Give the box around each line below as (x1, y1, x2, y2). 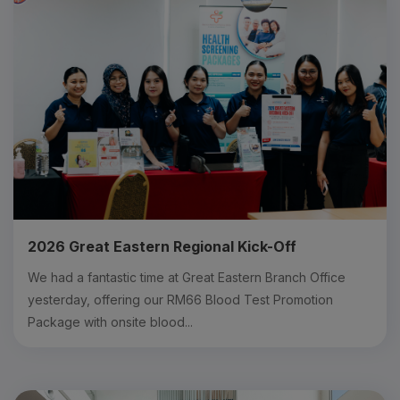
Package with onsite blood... (28, 313, 193, 329)
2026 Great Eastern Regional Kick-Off (28, 237, 296, 255)
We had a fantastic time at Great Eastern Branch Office (28, 269, 346, 285)
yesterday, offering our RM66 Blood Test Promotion (28, 291, 333, 307)
